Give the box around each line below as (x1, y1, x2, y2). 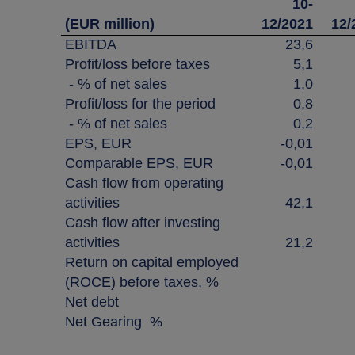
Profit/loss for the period (65, 96, 216, 112)
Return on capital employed (65, 254, 239, 270)
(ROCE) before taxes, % (65, 274, 219, 290)
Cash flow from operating (65, 175, 223, 191)
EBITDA (65, 36, 116, 52)
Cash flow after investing (65, 215, 220, 231)
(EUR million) (65, 16, 155, 32)
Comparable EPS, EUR (65, 155, 213, 171)
